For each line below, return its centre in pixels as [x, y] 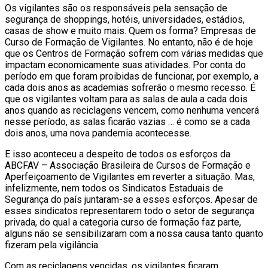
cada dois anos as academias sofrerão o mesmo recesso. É [130, 87]
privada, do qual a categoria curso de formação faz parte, [123, 222]
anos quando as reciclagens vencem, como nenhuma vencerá [132, 110]
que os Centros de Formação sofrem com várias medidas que [134, 53]
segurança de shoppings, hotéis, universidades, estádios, [125, 19]
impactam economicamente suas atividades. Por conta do [125, 65]
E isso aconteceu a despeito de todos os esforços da [118, 154]
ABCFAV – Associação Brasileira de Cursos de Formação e [128, 165]
